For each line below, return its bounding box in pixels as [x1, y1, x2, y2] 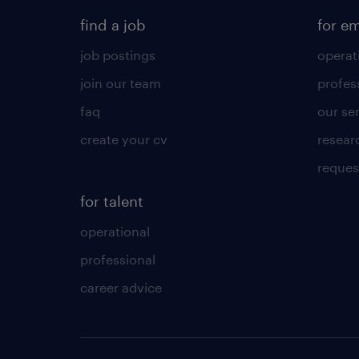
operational [80, 224, 150, 239]
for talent [80, 192, 143, 210]
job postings [80, 47, 155, 63]
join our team [80, 75, 161, 91]
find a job [80, 16, 146, 34]
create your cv [80, 131, 167, 147]
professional [80, 252, 155, 267]
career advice [80, 280, 162, 295]
